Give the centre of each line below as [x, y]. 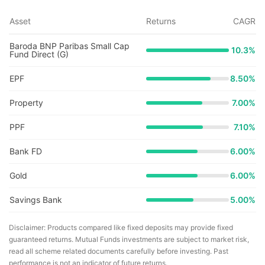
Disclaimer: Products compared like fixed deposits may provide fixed [121, 227]
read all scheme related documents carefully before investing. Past [119, 251]
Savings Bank [36, 200]
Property [26, 103]
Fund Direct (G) [39, 54]
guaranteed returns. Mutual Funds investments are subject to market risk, [129, 239]
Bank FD [26, 151]
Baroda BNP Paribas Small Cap [70, 46]
